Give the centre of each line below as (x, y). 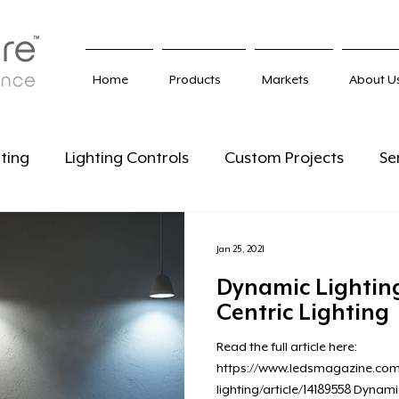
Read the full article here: (287, 346)
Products (195, 79)
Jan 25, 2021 (240, 248)
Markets (285, 79)
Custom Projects (284, 158)
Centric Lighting (303, 313)
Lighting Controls (127, 158)
